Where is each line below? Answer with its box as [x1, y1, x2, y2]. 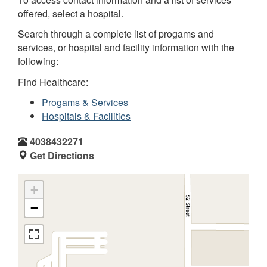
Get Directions [30, 148, 94, 162]
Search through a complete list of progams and [18, 27, 214, 41]
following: [18, 54, 58, 68]
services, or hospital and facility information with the [18, 41, 234, 54]
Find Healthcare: [18, 74, 88, 89]
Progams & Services [42, 95, 128, 109]
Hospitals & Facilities [42, 109, 131, 123]
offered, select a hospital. [18, 6, 123, 20]
